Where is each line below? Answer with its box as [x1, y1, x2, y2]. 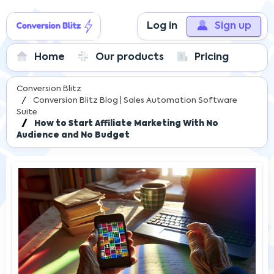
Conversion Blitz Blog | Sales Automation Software [33, 97, 237, 105]
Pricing [194, 53, 229, 62]
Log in [147, 21, 177, 31]
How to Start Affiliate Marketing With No [34, 120, 218, 128]
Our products [95, 53, 164, 62]
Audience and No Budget [17, 131, 130, 139]
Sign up [215, 21, 251, 31]
